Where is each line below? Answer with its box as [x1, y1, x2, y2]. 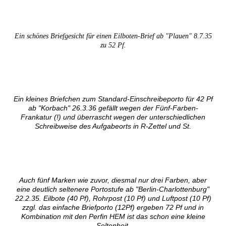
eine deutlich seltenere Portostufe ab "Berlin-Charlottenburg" [17, 185, 209, 194]
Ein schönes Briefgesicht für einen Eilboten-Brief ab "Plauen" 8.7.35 [14, 32, 212, 40]
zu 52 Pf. [100, 41, 126, 49]
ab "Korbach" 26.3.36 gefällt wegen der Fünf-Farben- [28, 104, 198, 112]
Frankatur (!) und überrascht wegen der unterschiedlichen [21, 113, 205, 122]
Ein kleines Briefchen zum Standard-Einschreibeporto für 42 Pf [13, 95, 213, 103]
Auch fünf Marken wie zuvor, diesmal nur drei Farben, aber [19, 176, 207, 185]
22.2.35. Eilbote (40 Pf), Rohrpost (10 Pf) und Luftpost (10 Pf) [15, 194, 211, 203]
